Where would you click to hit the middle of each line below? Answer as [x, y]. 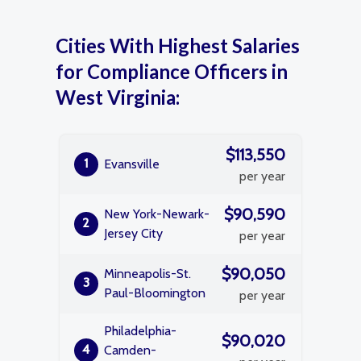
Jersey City [133, 233]
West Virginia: [118, 97]
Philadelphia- [140, 331]
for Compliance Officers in [172, 71]
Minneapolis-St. [147, 274]
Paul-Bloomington [155, 293]
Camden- [130, 350]
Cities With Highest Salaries [178, 46]
